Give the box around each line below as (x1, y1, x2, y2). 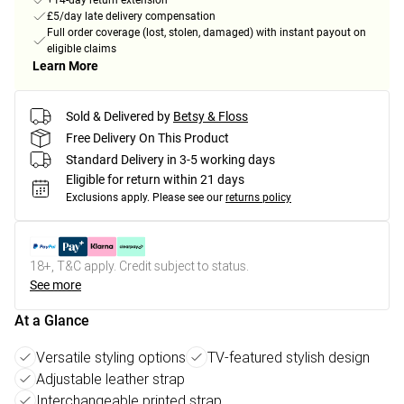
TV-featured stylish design (207, 348, 370, 367)
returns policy (225, 191, 291, 205)
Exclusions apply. (66, 191, 150, 205)
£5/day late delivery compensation (47, 10, 216, 23)
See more (30, 278, 81, 293)
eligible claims (47, 42, 116, 56)
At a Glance (14, 312, 89, 330)
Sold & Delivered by (66, 108, 170, 124)
